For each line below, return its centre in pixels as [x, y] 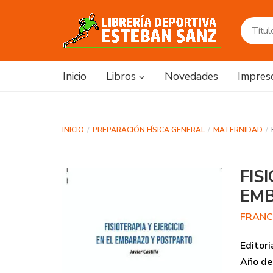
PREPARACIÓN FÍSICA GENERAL [149, 130]
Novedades [191, 76]
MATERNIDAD [238, 130]
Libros [122, 76]
